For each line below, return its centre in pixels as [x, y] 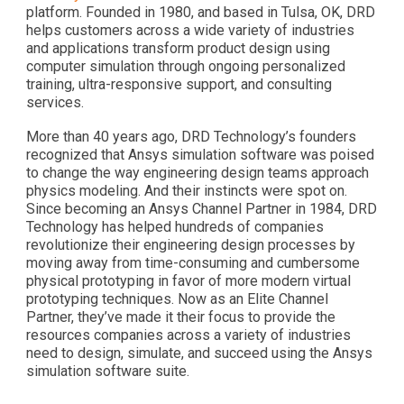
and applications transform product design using [178, 48]
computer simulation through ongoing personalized [185, 66]
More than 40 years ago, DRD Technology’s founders [191, 137]
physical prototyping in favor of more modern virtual [188, 281]
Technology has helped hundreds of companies [174, 227]
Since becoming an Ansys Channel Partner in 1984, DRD [201, 209]
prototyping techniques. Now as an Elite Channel [177, 299]
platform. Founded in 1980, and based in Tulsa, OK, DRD [200, 12]
